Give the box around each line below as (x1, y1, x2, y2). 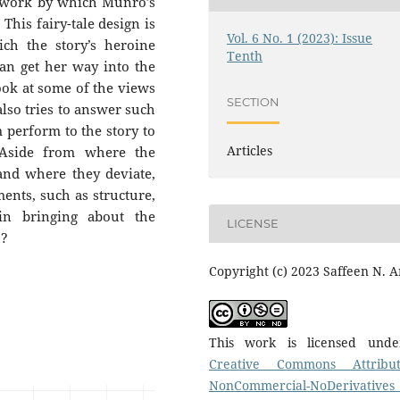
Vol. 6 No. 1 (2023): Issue (227, 29, 373, 46)
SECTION (227, 95, 280, 110)
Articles (227, 141, 273, 159)
